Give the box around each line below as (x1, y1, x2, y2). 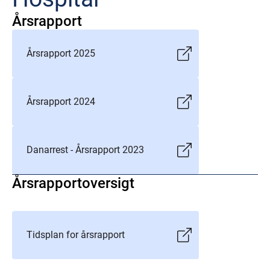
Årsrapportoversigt (12, 175, 134, 192)
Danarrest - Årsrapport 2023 (27, 144, 144, 155)
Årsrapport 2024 (27, 96, 95, 107)
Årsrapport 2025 (27, 48, 95, 59)
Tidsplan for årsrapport (27, 229, 125, 240)
